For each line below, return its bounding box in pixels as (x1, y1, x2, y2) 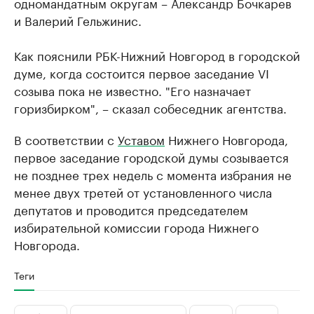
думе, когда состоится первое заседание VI (14, 63, 269, 82)
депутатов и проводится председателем (14, 200, 248, 219)
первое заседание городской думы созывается (14, 147, 289, 166)
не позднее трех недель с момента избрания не (14, 165, 292, 184)
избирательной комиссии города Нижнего (14, 217, 259, 236)
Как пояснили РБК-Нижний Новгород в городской (14, 46, 300, 64)
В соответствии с (14, 130, 118, 149)
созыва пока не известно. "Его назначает (14, 81, 251, 100)
